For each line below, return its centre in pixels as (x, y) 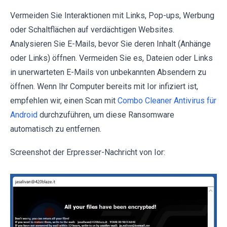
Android (24, 115)
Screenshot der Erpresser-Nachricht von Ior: (88, 152)
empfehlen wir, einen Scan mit (64, 100)
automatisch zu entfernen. (56, 129)
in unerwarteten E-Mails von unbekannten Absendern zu (108, 72)
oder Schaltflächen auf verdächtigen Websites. (92, 29)
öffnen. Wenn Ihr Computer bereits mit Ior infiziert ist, (104, 86)
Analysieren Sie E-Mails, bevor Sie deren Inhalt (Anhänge (110, 44)
